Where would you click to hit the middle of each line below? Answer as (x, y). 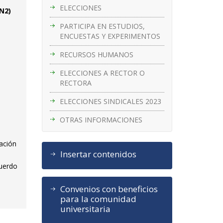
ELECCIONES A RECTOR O (102, 73)
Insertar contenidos (98, 154)
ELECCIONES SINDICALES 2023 (110, 101)
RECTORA (75, 83)
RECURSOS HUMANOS (96, 54)
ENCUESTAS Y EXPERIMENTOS (110, 36)
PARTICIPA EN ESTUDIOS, (102, 26)
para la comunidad (98, 199)
